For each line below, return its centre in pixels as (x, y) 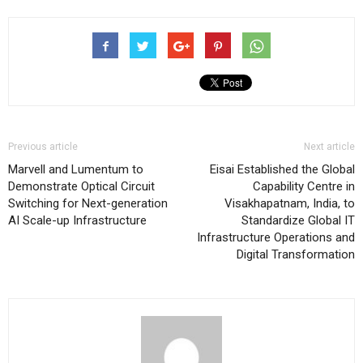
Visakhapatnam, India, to (290, 203)
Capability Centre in (304, 186)
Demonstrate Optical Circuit (81, 186)
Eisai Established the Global (282, 169)
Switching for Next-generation (88, 203)
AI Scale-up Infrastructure (77, 220)
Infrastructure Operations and (276, 237)
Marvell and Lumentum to (76, 169)
